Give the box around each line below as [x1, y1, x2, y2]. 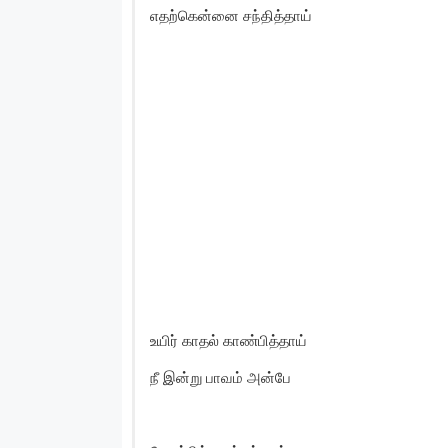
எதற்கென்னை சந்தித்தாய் [150, 5, 312, 25]
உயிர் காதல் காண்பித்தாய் [150, 330, 307, 350]
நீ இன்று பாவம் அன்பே [150, 367, 291, 387]
